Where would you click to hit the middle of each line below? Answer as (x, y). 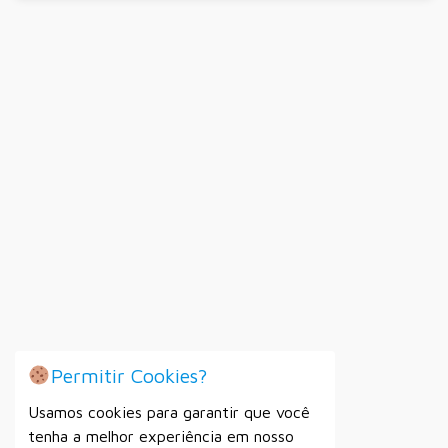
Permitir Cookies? (128, 376)
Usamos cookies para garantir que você (168, 412)
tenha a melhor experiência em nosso (160, 436)
